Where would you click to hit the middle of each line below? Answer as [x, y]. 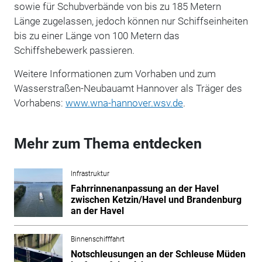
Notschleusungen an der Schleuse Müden [158, 254]
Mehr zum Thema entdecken [108, 143]
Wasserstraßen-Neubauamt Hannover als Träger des [128, 88]
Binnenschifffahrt [97, 239]
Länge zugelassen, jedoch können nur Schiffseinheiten [131, 21]
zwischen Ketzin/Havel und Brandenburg [156, 199]
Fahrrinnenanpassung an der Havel [144, 188]
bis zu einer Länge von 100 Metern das [96, 35]
